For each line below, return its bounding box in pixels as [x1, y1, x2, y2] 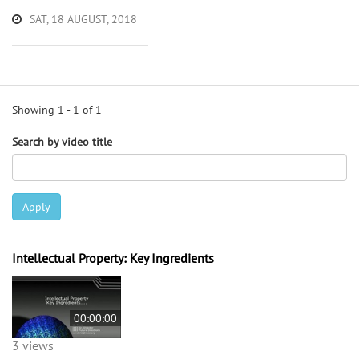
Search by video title [12, 134, 112, 149]
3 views [12, 337, 54, 353]
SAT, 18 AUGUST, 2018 [30, 11, 137, 26]
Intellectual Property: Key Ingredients [12, 249, 214, 266]
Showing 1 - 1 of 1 [12, 102, 102, 117]
